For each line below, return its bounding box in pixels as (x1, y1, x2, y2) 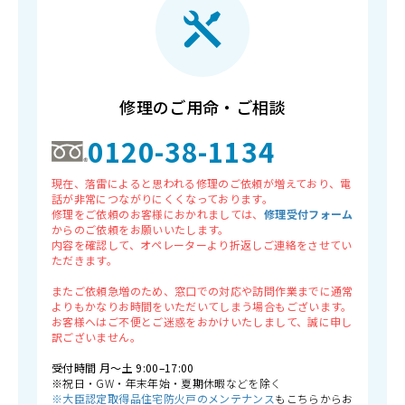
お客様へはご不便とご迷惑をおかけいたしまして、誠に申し (52, 314, 353, 330)
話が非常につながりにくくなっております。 (52, 191, 274, 207)
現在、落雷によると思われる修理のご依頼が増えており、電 (52, 175, 352, 192)
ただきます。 (52, 252, 118, 268)
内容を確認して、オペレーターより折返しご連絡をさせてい (52, 237, 353, 253)
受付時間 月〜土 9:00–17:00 (52, 360, 194, 376)
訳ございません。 (52, 329, 141, 345)
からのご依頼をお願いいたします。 (52, 221, 230, 238)
